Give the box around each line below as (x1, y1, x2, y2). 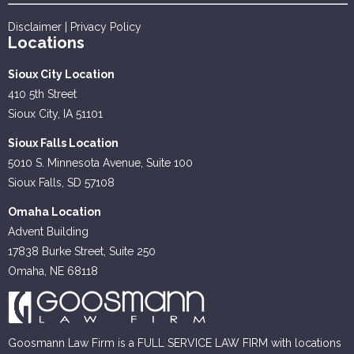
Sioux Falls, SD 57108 (8, 176, 115, 190)
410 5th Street (8, 88, 77, 101)
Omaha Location (8, 205, 101, 219)
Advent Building (8, 225, 88, 239)
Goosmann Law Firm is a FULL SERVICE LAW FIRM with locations (8, 337, 341, 350)
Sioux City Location (8, 68, 115, 81)
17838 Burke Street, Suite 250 (8, 245, 156, 258)
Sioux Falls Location (8, 137, 119, 150)
